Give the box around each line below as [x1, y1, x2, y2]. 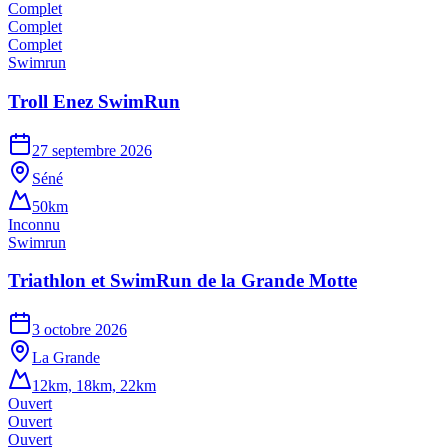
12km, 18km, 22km [32, 377, 156, 395]
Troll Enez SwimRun [8, 90, 180, 112]
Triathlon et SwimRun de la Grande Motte [8, 270, 357, 292]
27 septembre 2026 [32, 141, 152, 159]
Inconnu [8, 215, 60, 233]
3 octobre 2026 [32, 321, 127, 339]
